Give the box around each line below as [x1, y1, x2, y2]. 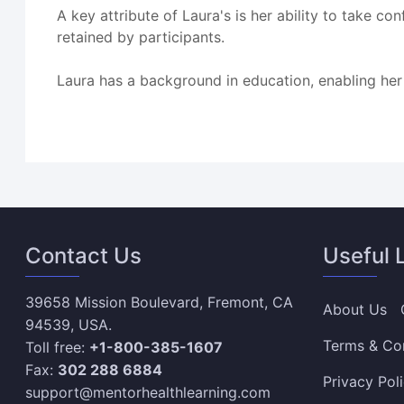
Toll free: [25, 338, 90, 356]
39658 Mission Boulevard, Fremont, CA [25, 293, 294, 311]
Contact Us [25, 243, 142, 269]
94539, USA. [25, 316, 113, 334]
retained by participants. [57, 28, 225, 46]
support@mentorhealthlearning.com [25, 383, 271, 401]
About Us [322, 300, 387, 318]
